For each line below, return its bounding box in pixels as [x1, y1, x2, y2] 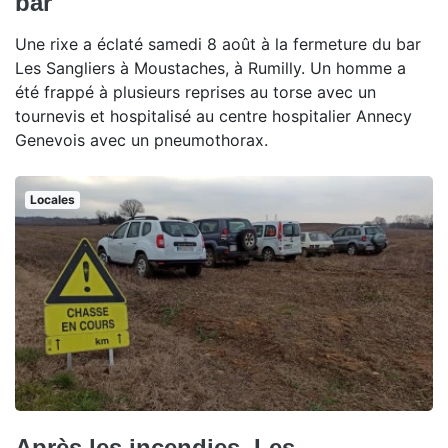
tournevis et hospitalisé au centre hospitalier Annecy [15, 105, 412, 126]
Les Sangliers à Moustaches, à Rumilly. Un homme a [15, 57, 406, 78]
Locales [29, 191, 75, 207]
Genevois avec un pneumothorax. [15, 129, 268, 150]
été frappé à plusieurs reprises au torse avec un [15, 81, 376, 102]
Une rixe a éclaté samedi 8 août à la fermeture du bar [15, 33, 421, 54]
